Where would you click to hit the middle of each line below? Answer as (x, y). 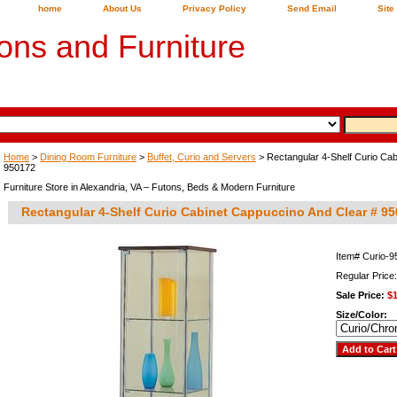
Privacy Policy (214, 8)
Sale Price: (362, 295)
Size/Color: (363, 315)
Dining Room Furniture (88, 157)
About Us (122, 8)
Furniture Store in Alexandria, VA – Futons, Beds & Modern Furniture (149, 187)
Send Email (312, 8)
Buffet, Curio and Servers (202, 157)
